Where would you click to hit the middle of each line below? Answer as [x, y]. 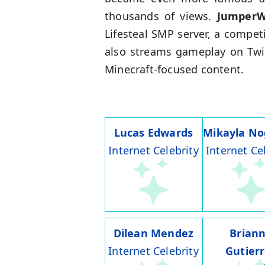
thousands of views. [161, 16]
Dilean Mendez [153, 233]
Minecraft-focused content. [174, 70]
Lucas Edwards [153, 133]
